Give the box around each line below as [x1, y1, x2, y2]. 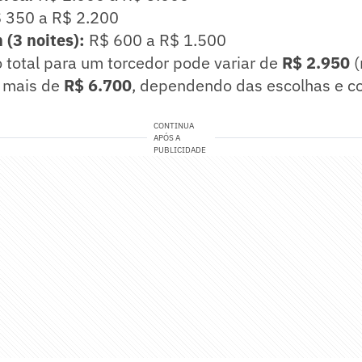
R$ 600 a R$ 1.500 [85, 29, 226, 52]
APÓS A [154, 133, 181, 144]
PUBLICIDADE [154, 145, 207, 156]
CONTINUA [154, 120, 195, 132]
